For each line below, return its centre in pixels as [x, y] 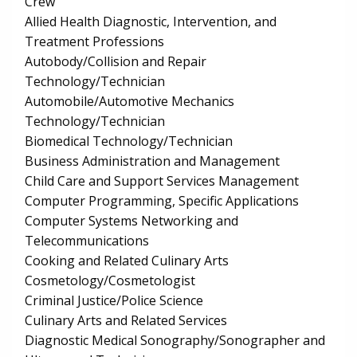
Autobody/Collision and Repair [116, 62]
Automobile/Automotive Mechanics [129, 102]
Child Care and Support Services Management [162, 181]
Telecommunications [87, 241]
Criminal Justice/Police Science [114, 301]
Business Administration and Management [152, 161]
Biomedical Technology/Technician [129, 141]
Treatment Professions [94, 42]
